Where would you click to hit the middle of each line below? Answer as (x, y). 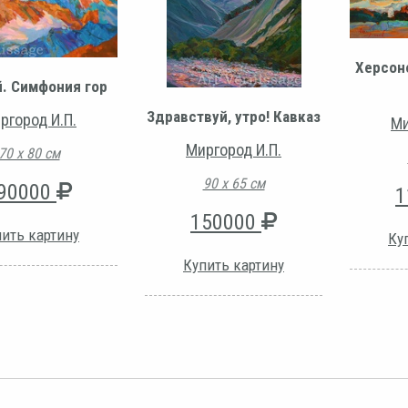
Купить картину (234, 265)
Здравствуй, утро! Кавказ (234, 117)
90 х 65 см (234, 184)
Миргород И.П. (234, 150)
